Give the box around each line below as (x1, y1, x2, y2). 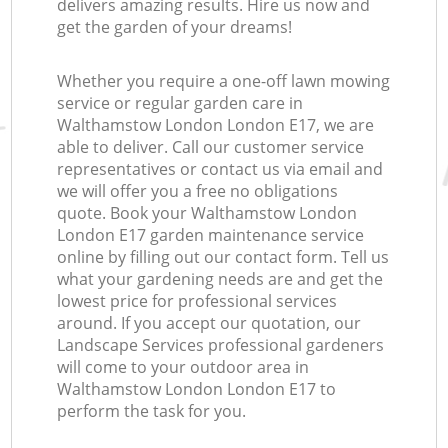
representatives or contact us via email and (57, 158, 384, 181)
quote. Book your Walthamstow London (57, 202, 358, 225)
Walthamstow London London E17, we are (57, 114, 375, 137)
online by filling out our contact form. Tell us (57, 246, 390, 269)
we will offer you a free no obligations (57, 180, 339, 203)
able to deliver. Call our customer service (57, 136, 365, 159)
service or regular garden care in (57, 92, 304, 115)
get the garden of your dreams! (57, 16, 293, 39)
